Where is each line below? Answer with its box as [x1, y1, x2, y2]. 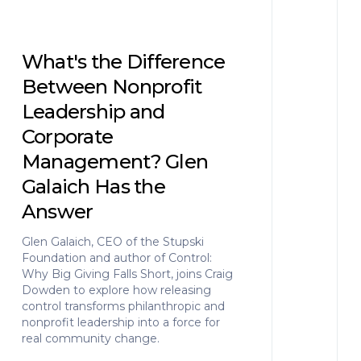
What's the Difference [21, 50, 226, 73]
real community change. [21, 331, 160, 346]
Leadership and [21, 100, 165, 123]
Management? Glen [21, 150, 209, 173]
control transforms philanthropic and [21, 299, 225, 313]
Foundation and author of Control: [21, 251, 212, 265]
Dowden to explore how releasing [21, 283, 211, 297]
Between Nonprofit [21, 75, 202, 98]
